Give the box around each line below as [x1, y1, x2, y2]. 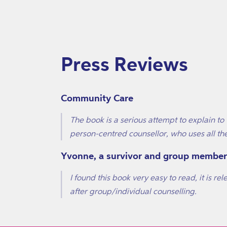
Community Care [61, 92, 133, 103]
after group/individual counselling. [70, 186, 197, 196]
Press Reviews [61, 52, 188, 75]
